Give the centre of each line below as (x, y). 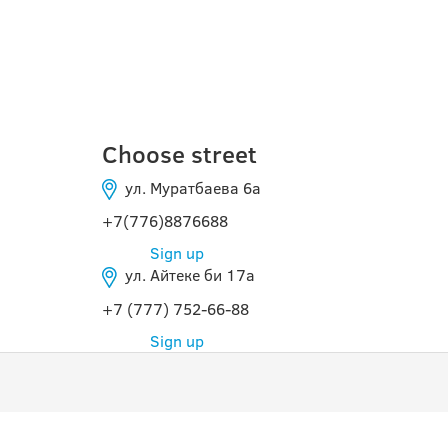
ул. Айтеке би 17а (186, 275)
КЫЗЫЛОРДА (214, 61)
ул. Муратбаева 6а (189, 188)
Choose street (179, 154)
